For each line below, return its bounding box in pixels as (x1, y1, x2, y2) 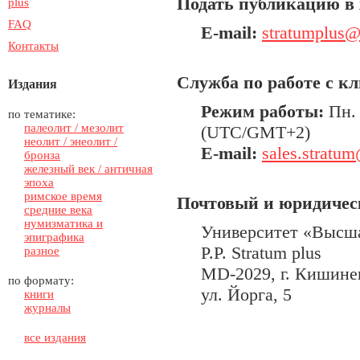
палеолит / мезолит (24, 121, 124, 134)
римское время (24, 190, 102, 202)
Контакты (8, 39, 59, 52)
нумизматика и (24, 217, 103, 230)
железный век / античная (24, 162, 153, 175)
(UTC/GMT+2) (201, 122, 310, 142)
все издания (24, 331, 86, 344)
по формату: (8, 274, 74, 287)
